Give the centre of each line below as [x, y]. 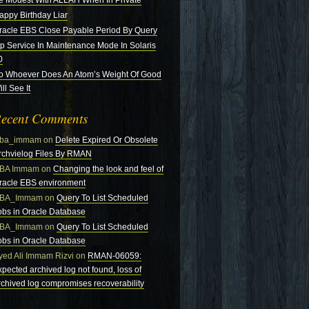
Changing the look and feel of [108, 169]
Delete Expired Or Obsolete [107, 140]
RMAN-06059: [114, 256]
